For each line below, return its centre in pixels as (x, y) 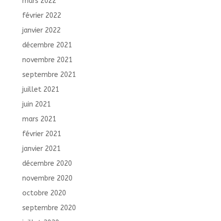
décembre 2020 (47, 164)
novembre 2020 (47, 179)
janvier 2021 (41, 149)
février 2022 (41, 16)
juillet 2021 (40, 90)
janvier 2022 (41, 31)
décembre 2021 (47, 45)
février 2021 (41, 134)
